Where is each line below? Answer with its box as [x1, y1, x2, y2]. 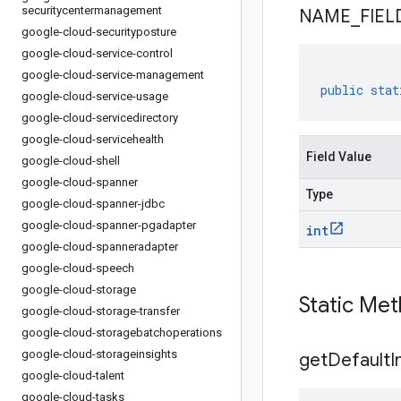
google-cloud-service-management [21, 68, 204, 81]
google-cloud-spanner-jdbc [21, 197, 165, 210]
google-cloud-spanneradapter [21, 240, 178, 253]
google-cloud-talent [21, 369, 124, 382]
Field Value [306, 149, 371, 164]
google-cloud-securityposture [21, 25, 176, 38]
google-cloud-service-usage [21, 90, 168, 103]
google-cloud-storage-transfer [21, 304, 180, 318]
